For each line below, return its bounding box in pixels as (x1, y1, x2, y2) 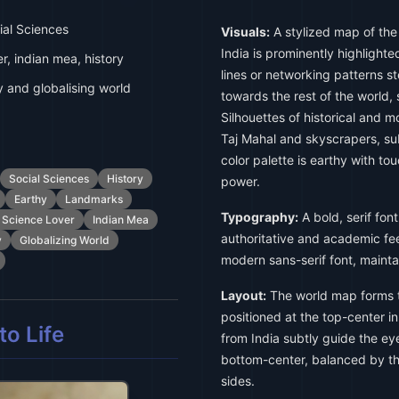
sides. (221, 373, 255, 388)
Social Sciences (9, 172, 89, 185)
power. (221, 174, 260, 189)
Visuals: (221, 24, 270, 39)
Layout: (221, 288, 266, 303)
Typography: (221, 209, 298, 224)
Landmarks (65, 192, 123, 206)
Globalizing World (20, 233, 110, 247)
